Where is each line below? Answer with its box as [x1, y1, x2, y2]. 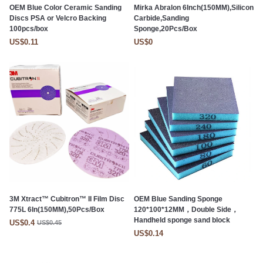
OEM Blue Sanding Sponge [134, 195, 222, 204]
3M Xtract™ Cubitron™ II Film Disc [9, 195, 124, 204]
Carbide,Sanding [134, 14, 189, 23]
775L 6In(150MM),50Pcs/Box [9, 205, 104, 214]
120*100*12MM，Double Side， [134, 205, 238, 214]
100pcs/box [9, 25, 48, 33]
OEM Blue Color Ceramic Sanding [9, 4, 122, 12]
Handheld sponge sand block [134, 216, 230, 225]
